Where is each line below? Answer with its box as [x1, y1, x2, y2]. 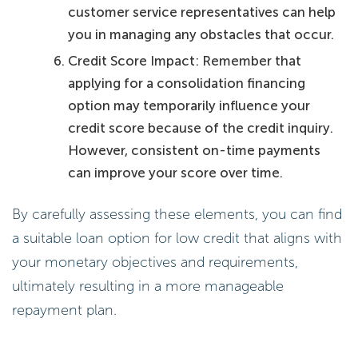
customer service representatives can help [68, 4, 336, 21]
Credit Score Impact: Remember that [68, 52, 302, 69]
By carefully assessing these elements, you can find [12, 205, 342, 224]
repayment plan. [12, 301, 117, 320]
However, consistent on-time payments [68, 141, 321, 158]
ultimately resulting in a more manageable [12, 277, 284, 296]
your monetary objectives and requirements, [12, 253, 298, 272]
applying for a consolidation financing [68, 74, 306, 91]
